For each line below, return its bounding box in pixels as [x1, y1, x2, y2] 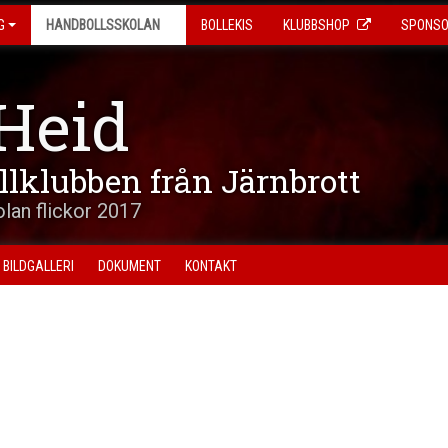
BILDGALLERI [3, 258, 74, 274]
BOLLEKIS [201, 17, 253, 33]
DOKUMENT [98, 258, 161, 274]
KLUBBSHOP [283, 17, 350, 33]
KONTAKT [185, 258, 237, 274]
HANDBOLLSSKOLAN [46, 17, 160, 33]
